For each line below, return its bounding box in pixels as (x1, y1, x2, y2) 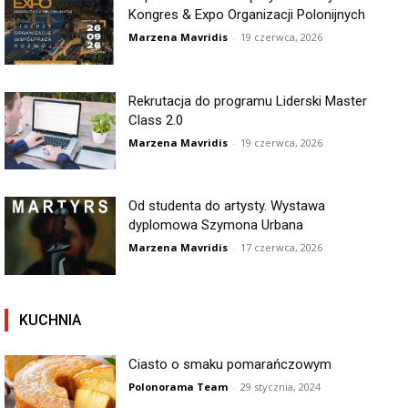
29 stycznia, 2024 (240, 379, 321, 393)
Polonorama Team (128, 379, 229, 393)
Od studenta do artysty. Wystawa (128, 198, 326, 215)
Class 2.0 (128, 111, 184, 128)
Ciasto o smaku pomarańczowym (128, 355, 332, 372)
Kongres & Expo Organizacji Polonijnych (128, 5, 366, 23)
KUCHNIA (19, 311, 81, 329)
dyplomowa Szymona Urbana (128, 217, 304, 234)
